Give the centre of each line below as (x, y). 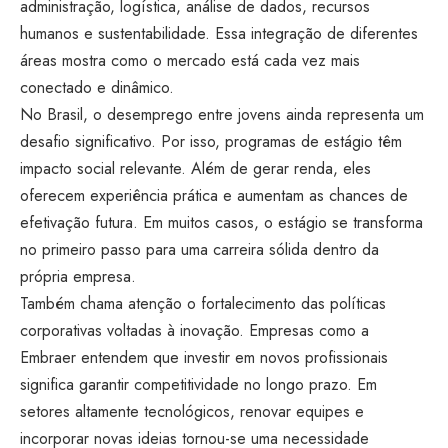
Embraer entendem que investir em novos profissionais (204, 357)
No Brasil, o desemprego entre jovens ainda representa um (222, 114)
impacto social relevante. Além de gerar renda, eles (195, 168)
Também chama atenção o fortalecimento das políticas (203, 303)
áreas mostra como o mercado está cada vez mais (190, 60)
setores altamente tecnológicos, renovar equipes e (192, 411)
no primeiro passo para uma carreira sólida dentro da (199, 249)
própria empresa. (78, 276)
